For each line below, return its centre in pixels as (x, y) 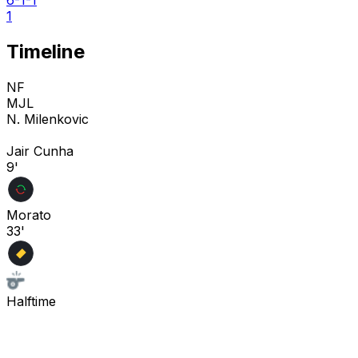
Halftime (31, 301)
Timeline (46, 51)
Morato (29, 215)
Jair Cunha (40, 151)
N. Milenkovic (48, 119)
